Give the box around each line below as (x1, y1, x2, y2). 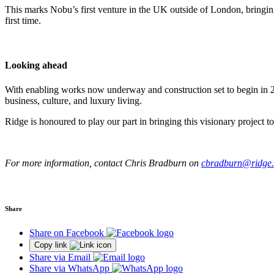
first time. (5, 15, 41, 26)
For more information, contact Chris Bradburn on (5, 157, 201, 168)
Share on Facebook (29, 227, 104, 238)
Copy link (34, 240, 67, 250)
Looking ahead (5, 60, 67, 71)
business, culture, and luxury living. (5, 95, 142, 106)
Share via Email (29, 251, 91, 262)
